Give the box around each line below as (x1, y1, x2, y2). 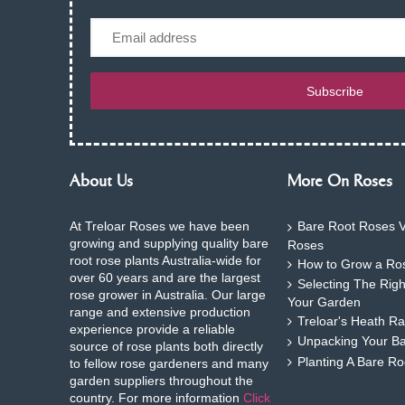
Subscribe (306, 83, 364, 99)
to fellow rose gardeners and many (70, 356, 268, 372)
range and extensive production (70, 305, 250, 320)
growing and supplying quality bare (70, 236, 268, 251)
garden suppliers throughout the (70, 373, 253, 389)
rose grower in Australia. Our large (70, 287, 266, 303)
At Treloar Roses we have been (70, 219, 250, 234)
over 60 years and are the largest (70, 270, 260, 286)
